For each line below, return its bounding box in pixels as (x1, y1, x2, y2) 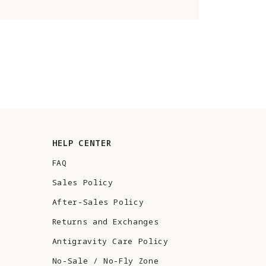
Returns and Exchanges (52, 216, 159, 227)
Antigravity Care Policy (52, 236, 169, 246)
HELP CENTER (52, 137, 112, 148)
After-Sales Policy (52, 197, 144, 207)
